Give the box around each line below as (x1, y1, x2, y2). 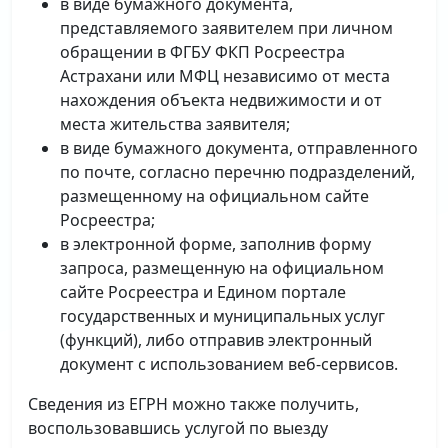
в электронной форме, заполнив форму (60, 233, 371, 255)
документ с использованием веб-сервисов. (60, 353, 398, 375)
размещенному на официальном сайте (60, 185, 369, 207)
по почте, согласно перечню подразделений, (60, 161, 415, 183)
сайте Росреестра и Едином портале (60, 281, 346, 303)
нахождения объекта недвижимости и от (60, 89, 382, 111)
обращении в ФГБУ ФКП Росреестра (60, 41, 345, 63)
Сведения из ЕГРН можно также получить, (28, 393, 359, 415)
